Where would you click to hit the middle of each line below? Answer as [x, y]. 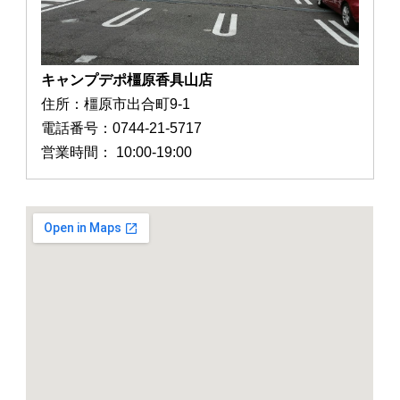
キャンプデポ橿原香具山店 [127, 80]
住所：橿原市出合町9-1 [116, 104]
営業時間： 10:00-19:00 [117, 153]
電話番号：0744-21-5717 [122, 129]
